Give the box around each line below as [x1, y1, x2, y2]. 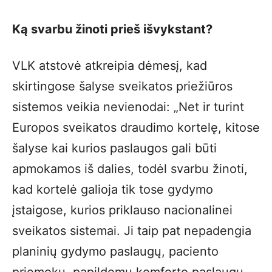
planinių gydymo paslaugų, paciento [12, 243, 219, 259]
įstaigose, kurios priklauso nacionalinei [12, 202, 233, 217]
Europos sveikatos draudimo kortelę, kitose [12, 120, 260, 135]
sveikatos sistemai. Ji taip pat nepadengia [12, 223, 251, 238]
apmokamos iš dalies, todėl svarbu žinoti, [12, 161, 248, 176]
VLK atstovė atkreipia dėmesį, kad [12, 58, 207, 73]
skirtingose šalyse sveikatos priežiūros [12, 78, 233, 93]
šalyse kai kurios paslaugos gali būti [12, 140, 217, 155]
